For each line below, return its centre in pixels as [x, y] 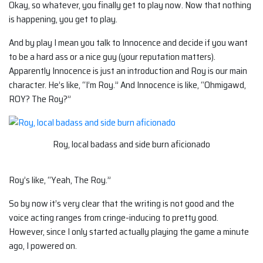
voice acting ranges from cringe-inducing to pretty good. [114, 217]
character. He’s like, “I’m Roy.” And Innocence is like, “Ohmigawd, [127, 85]
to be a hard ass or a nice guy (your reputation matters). [112, 57]
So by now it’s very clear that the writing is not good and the [122, 203]
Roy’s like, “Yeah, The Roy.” [60, 180]
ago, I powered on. [43, 245]
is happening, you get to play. [63, 19]
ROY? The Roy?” [40, 99]
